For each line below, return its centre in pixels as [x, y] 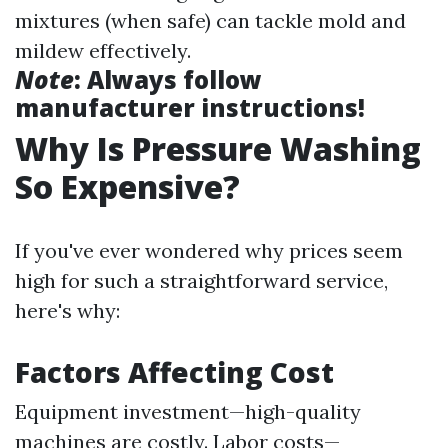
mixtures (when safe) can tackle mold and [210, 20]
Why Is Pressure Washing [218, 148]
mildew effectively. [103, 50]
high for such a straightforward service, [201, 280]
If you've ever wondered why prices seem [209, 250]
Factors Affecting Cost [174, 372]
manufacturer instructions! [190, 107]
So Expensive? [127, 186]
